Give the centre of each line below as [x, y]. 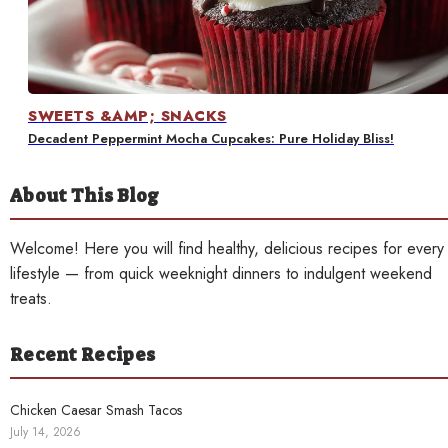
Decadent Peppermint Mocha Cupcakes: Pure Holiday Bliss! [211, 138]
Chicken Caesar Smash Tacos [96, 409]
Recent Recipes [82, 354]
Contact [56, 23]
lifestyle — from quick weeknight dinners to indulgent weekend [221, 273]
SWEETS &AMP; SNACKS [127, 115]
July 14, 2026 [45, 431]
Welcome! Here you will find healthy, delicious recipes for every [227, 248]
